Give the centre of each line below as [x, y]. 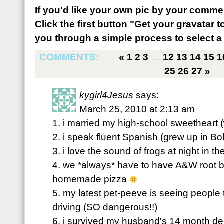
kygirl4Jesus [106, 95]
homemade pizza [91, 179]
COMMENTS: [70, 57]
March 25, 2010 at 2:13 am [137, 109]
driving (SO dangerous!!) [105, 207]
